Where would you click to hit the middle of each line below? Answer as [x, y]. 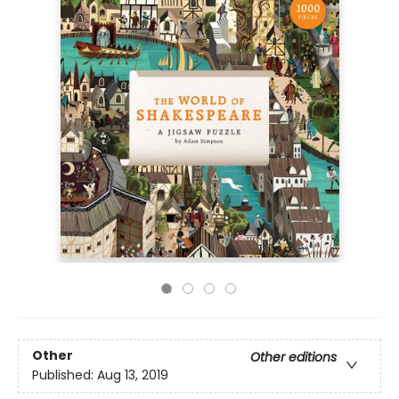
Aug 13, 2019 [133, 375]
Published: [65, 375]
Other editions [293, 358]
